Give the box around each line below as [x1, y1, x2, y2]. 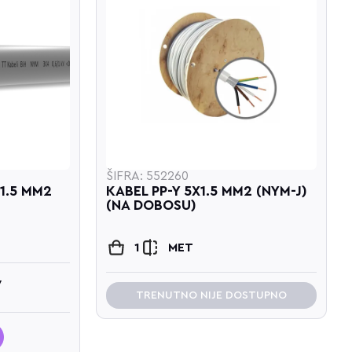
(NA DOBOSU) [106, 197, 197, 212]
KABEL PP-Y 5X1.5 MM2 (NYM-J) [106, 183, 308, 198]
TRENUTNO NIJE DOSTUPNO [136, 289, 288, 301]
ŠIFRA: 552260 [106, 169, 189, 182]
